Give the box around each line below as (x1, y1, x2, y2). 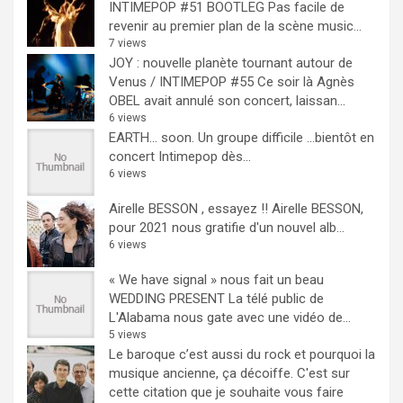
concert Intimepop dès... (109, 148, 251, 165)
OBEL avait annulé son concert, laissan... (109, 93, 345, 109)
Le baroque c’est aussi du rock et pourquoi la (109, 346, 375, 363)
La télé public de (228, 291, 324, 307)
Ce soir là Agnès (257, 74, 354, 90)
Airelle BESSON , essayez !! (109, 201, 268, 217)
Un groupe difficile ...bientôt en (198, 130, 374, 146)
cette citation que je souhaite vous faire (109, 384, 344, 400)
